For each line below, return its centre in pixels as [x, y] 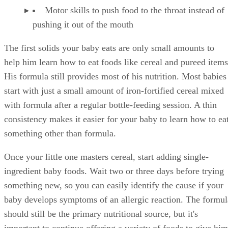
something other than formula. [60, 134]
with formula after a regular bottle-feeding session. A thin [110, 105]
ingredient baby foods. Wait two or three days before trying [114, 171]
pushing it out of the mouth [83, 25]
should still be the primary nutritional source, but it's [101, 214]
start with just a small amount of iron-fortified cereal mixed [114, 91]
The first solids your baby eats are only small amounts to [109, 48]
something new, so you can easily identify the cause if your [114, 186]
